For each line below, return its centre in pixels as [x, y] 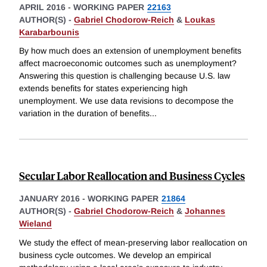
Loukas [200, 19]
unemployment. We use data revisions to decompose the [126, 101]
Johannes [205, 211]
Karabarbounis [49, 32]
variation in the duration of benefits [84, 114]
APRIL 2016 [42, 7]
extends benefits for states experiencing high [103, 89]
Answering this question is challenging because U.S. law [125, 76]
